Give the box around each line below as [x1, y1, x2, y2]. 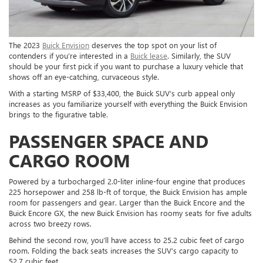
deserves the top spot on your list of [89, 39, 217, 50]
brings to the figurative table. [9, 109, 108, 119]
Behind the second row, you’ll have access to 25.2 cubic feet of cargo [9, 234, 244, 245]
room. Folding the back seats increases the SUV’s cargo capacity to [9, 245, 238, 255]
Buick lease [130, 50, 167, 60]
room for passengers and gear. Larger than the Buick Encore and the [9, 197, 245, 207]
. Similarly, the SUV [167, 50, 231, 60]
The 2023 [9, 39, 42, 50]
